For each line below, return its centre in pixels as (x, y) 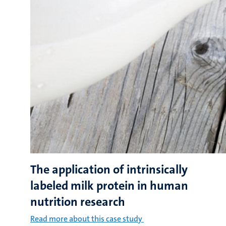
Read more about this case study (86, 219)
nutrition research (78, 202)
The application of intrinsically (109, 169)
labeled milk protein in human (109, 186)
